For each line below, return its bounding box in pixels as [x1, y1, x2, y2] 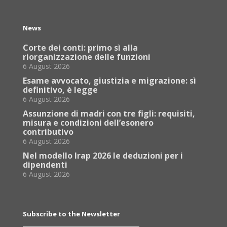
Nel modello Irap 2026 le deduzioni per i [23, 150, 183, 161]
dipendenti [23, 159, 67, 170]
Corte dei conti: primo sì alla [23, 42, 138, 53]
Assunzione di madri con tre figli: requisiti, [23, 108, 195, 119]
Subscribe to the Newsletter [23, 209, 120, 218]
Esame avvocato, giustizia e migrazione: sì [23, 75, 196, 86]
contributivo [23, 126, 73, 137]
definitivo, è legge [23, 84, 98, 95]
